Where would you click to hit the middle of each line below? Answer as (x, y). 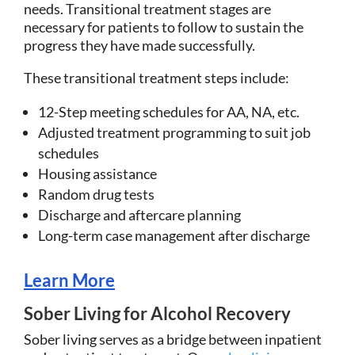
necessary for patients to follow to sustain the (164, 27)
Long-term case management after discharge (174, 235)
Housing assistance (97, 173)
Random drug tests (96, 194)
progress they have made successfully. (139, 45)
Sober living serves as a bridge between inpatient (173, 339)
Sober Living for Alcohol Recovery (157, 313)
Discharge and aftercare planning (139, 214)
